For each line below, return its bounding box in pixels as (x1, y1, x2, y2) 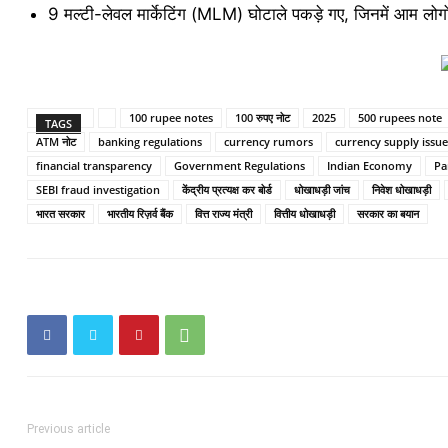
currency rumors (223, 134, 313, 149)
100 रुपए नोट (234, 110, 290, 125)
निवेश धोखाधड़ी (371, 182, 431, 197)
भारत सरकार (35, 206, 85, 221)
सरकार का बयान (356, 206, 419, 221)
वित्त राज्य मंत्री (194, 206, 252, 221)
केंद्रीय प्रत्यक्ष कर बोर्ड (181, 182, 272, 197)
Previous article (26, 422, 110, 436)
